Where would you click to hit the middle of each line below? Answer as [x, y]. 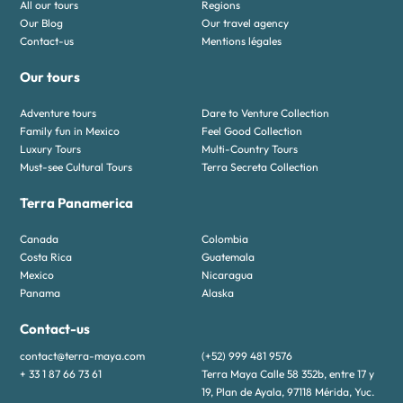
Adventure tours [58, 113]
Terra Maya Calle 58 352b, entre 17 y [288, 374]
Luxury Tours [51, 149]
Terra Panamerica [77, 203]
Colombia [225, 239]
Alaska [218, 293]
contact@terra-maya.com [83, 356]
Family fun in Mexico [70, 131]
